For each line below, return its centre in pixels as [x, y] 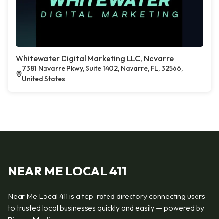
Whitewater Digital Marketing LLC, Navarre [95, 58]
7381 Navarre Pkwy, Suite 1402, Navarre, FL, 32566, [103, 68]
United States [44, 79]
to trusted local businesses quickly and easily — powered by [106, 208]
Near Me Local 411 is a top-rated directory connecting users [107, 196]
